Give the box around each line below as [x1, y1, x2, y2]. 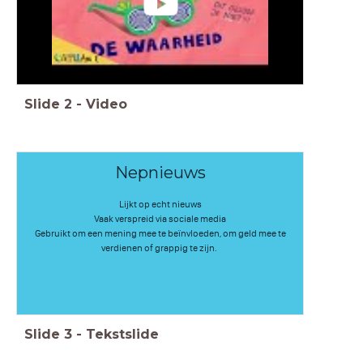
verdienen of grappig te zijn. [101, 241, 219, 254]
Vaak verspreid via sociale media [94, 212, 226, 224]
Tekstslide [86, 326, 159, 342]
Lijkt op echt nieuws [118, 198, 202, 210]
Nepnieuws [114, 162, 206, 182]
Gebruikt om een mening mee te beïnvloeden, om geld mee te [34, 227, 286, 239]
